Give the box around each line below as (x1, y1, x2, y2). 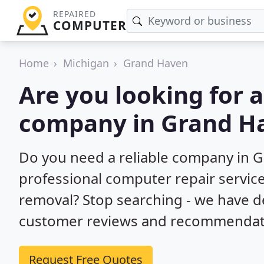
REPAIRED (52, 8, 96, 19)
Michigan (63, 56, 109, 70)
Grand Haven (123, 56, 188, 70)
